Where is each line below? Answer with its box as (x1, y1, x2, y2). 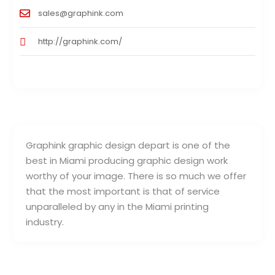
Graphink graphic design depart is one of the (26, 138, 231, 152)
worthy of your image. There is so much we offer (26, 169, 247, 182)
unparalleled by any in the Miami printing (26, 199, 209, 213)
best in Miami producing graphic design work (26, 153, 228, 167)
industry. (26, 215, 64, 228)
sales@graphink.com (38, 7, 124, 19)
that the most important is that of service (26, 184, 220, 198)
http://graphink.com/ (38, 35, 123, 47)
